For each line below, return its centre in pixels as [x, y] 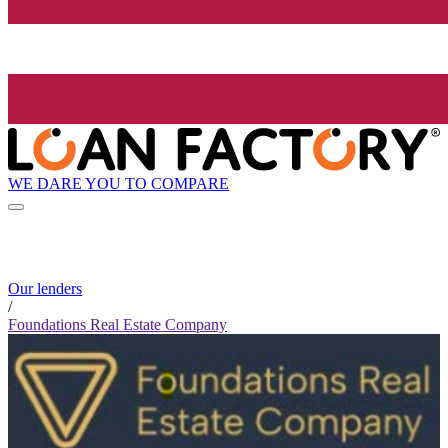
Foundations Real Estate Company [117, 325]
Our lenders [45, 289]
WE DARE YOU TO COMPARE [118, 183]
